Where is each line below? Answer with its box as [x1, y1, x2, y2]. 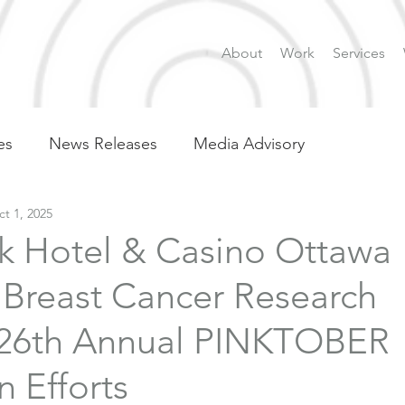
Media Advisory [193, 133, 305, 154]
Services [333, 44, 385, 61]
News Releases [49, 133, 157, 154]
